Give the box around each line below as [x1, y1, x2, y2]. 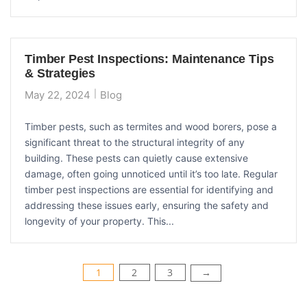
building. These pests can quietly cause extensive [25, 151, 248, 164]
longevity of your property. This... [25, 214, 174, 227]
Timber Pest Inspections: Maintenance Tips [25, 51, 274, 66]
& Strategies [25, 66, 96, 80]
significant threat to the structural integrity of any [25, 136, 245, 148]
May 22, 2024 [25, 88, 90, 101]
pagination [10, 284, 98, 304]
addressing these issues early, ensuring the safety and [25, 199, 269, 211]
